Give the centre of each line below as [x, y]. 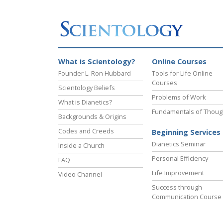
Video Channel [80, 174]
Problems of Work [179, 97]
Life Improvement [178, 173]
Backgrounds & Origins [92, 117]
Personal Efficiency [180, 159]
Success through [177, 187]
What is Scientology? [97, 62]
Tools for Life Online [182, 73]
